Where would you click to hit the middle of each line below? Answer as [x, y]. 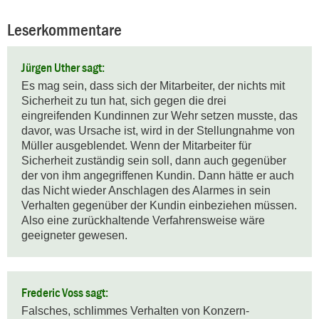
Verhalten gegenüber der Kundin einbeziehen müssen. [159, 206]
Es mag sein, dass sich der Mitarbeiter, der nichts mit [153, 86]
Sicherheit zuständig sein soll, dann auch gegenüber [154, 161]
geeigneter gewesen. [74, 236]
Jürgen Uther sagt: [63, 68]
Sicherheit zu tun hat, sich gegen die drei [124, 101]
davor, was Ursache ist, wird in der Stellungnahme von [158, 131]
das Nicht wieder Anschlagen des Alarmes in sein [146, 191]
